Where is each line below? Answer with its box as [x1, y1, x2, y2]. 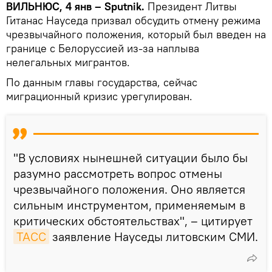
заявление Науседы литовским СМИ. [49, 228, 258, 244]
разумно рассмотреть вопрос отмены [13, 165, 222, 181]
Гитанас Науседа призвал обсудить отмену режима [6, 13, 260, 27]
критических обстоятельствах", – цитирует [13, 212, 253, 228]
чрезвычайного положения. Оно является [13, 181, 245, 197]
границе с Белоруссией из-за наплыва [6, 41, 199, 55]
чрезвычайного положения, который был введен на [6, 27, 266, 41]
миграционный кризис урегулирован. [6, 89, 192, 103]
